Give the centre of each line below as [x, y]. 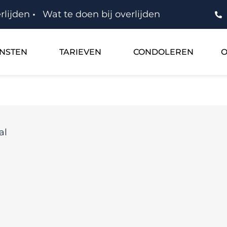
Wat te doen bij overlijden [101, 14]
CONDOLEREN [164, 52]
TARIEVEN [80, 52]
